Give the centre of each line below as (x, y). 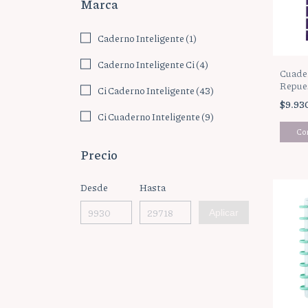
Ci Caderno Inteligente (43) (156, 90)
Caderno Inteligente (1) (147, 38)
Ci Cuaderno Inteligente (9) (156, 116)
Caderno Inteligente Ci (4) (153, 64)
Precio (99, 155)
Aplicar (224, 212)
